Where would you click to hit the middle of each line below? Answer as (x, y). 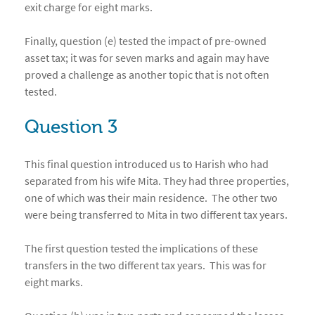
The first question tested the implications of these (141, 249)
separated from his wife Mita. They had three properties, (157, 181)
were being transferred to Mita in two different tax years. (156, 215)
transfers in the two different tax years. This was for (146, 265)
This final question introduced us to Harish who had (147, 164)
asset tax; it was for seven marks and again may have (147, 58)
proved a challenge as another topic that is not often (147, 75)
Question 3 (71, 128)
